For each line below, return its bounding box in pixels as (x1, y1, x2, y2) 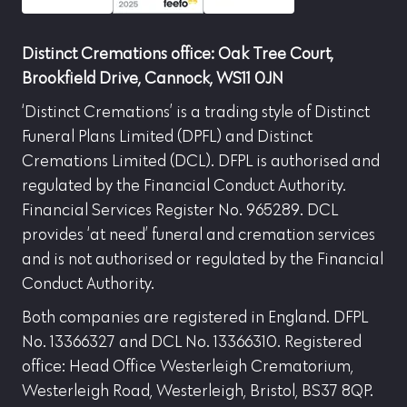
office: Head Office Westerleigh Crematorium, (22, 358, 353, 375)
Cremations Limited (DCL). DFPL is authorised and (22, 153, 380, 170)
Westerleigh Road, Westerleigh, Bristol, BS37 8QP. (22, 382, 373, 400)
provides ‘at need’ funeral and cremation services (22, 226, 375, 243)
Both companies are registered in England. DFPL (22, 309, 368, 326)
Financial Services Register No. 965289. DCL (22, 202, 338, 219)
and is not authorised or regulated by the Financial (22, 251, 383, 268)
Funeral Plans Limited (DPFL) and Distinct (22, 128, 313, 145)
